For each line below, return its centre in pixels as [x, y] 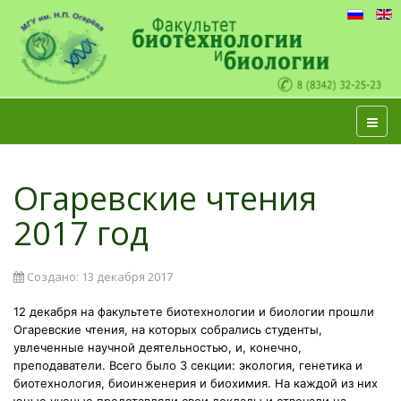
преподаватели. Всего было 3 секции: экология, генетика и [188, 365]
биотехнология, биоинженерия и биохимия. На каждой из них [196, 383]
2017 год [81, 233]
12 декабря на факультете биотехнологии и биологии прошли [194, 311]
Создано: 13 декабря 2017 [100, 276]
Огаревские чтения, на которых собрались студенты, [168, 329]
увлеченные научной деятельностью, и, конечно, [158, 347]
